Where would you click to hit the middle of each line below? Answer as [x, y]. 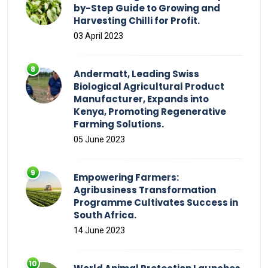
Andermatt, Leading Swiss [136, 74]
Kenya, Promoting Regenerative [150, 111]
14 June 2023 [99, 230]
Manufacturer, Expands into [141, 99]
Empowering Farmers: [126, 177]
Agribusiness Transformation [145, 190]
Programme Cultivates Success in [156, 202]
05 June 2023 [99, 139]
